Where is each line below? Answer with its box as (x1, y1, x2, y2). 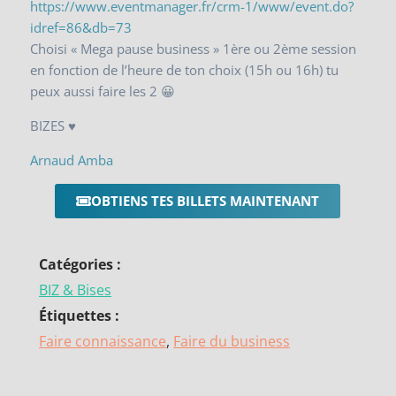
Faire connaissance (39, 331, 167, 351)
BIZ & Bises (39, 279, 112, 300)
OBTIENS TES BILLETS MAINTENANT (91, 191, 320, 209)
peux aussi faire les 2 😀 (30, 81, 176, 100)
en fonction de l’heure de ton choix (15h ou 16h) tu (30, 60, 339, 79)
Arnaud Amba (30, 150, 114, 169)
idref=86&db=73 (30, 18, 133, 36)
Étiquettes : (39, 305, 120, 325)
